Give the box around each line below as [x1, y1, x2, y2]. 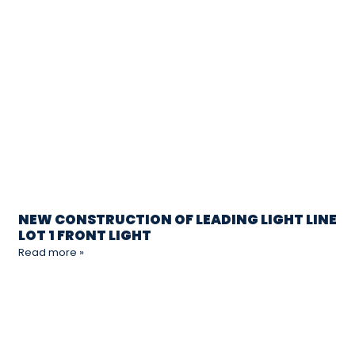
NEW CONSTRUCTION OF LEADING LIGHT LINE [18, 209, 337, 229]
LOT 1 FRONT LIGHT [18, 225, 151, 245]
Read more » [18, 244, 84, 260]
